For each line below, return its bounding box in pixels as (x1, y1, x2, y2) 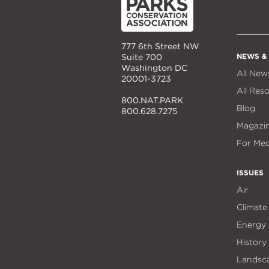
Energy (237, 219, 266, 229)
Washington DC (121, 62, 187, 73)
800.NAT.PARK (121, 95, 183, 105)
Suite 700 (121, 52, 162, 62)
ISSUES (237, 168, 264, 177)
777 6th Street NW (121, 41, 199, 51)
